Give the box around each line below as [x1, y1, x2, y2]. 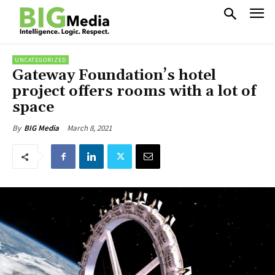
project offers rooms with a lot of [12, 82, 257, 101]
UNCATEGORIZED [15, 56, 66, 64]
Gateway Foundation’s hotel [12, 66, 216, 85]
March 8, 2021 [67, 122, 112, 133]
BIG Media [24, 123, 59, 133]
